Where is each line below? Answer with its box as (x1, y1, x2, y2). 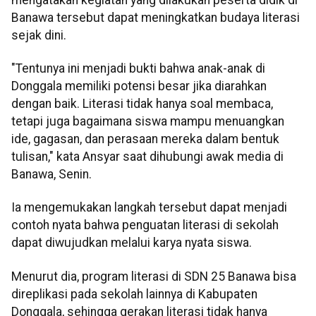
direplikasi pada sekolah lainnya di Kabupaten (11, 286, 257, 301)
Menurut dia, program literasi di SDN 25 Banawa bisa (11, 269, 296, 284)
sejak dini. (11, 28, 66, 42)
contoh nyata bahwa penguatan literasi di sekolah (11, 218, 279, 233)
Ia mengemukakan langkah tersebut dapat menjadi (11, 200, 287, 215)
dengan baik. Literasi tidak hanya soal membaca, (11, 96, 273, 111)
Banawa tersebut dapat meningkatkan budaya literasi (11, 10, 300, 25)
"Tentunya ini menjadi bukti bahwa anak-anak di (11, 61, 265, 75)
